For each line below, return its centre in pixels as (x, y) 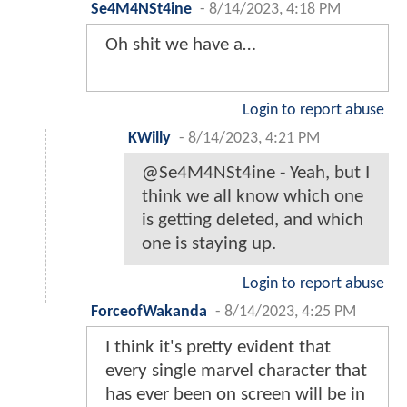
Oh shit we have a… (181, 45)
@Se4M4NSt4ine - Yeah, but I (256, 174)
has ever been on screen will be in (235, 395)
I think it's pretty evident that (218, 348)
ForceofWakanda (149, 313)
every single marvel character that (236, 372)
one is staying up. (209, 244)
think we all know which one (253, 197)
